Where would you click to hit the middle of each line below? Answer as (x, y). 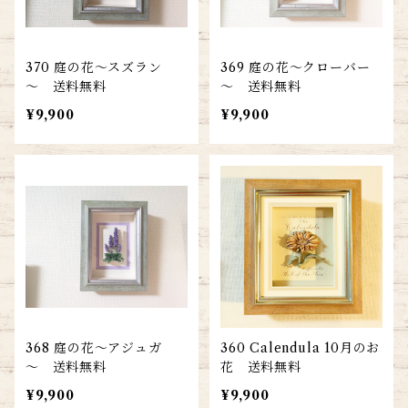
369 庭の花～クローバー (296, 67)
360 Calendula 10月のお (301, 348)
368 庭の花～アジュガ (94, 348)
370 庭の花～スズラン (94, 67)
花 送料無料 (261, 367)
